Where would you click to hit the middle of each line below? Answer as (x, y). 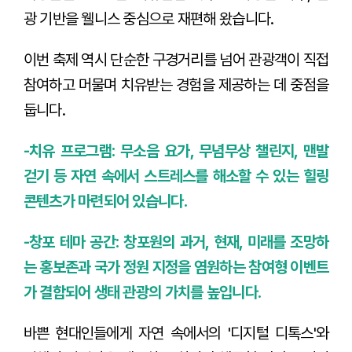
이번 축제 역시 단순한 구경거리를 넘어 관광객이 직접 (176, 59)
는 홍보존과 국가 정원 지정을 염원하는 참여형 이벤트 (176, 267)
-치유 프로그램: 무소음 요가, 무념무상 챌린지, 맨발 (176, 150)
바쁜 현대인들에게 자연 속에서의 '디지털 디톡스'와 (176, 333)
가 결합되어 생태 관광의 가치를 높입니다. (142, 292)
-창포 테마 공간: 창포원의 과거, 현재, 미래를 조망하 (176, 242)
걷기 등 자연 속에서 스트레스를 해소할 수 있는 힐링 (176, 176)
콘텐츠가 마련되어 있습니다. (105, 201)
